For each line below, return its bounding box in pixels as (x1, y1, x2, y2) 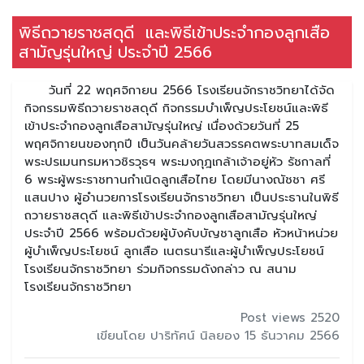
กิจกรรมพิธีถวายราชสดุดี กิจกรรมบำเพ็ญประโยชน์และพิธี (24, 98, 328, 117)
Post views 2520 (240, 308, 340, 327)
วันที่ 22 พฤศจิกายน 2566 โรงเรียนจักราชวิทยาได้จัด (24, 80, 335, 99)
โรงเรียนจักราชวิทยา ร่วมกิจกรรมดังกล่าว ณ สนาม (24, 259, 297, 278)
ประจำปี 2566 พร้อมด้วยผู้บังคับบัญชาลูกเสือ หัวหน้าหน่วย (24, 223, 338, 242)
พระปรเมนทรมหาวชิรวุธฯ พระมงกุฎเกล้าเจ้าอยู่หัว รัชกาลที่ (24, 152, 331, 171)
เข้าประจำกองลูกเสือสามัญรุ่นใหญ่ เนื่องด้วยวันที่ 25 (24, 116, 299, 135)
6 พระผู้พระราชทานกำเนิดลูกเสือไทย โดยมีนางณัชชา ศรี (24, 170, 325, 188)
